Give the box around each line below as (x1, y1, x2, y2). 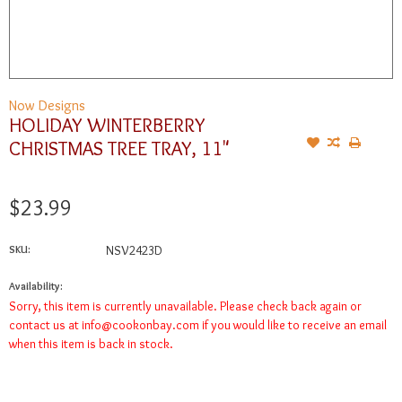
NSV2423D (106, 242, 162, 259)
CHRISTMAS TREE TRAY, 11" (9, 136, 229, 162)
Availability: (9, 279, 63, 293)
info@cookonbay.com (82, 317, 199, 334)
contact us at (9, 317, 82, 334)
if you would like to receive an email (199, 317, 387, 334)
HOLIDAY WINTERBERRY (9, 113, 205, 138)
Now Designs (9, 97, 85, 115)
